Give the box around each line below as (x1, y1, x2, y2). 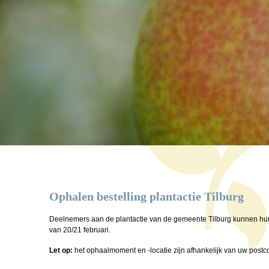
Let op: (49, 246, 73, 255)
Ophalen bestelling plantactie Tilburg (49, 190, 244, 203)
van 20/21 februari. (49, 226, 112, 234)
